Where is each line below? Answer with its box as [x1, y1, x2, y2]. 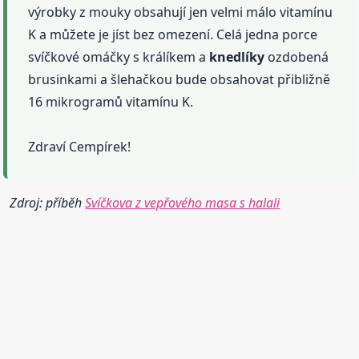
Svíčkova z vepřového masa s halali [85, 194, 280, 212]
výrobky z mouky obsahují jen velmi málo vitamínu [28, 3, 333, 22]
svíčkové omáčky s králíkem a [28, 48, 210, 67]
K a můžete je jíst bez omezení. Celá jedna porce [28, 26, 318, 44]
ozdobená [264, 48, 329, 67]
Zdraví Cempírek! [28, 138, 131, 156]
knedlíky [209, 48, 265, 67]
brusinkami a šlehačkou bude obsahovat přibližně [28, 71, 331, 89]
